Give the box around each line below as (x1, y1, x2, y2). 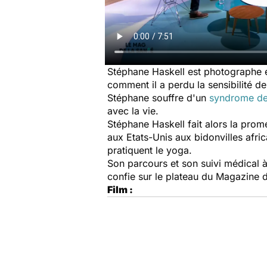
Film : (107, 184, 133, 195)
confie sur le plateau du (107, 170, 216, 182)
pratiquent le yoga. (107, 144, 192, 156)
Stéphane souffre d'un (107, 92, 209, 104)
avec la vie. (107, 105, 159, 117)
